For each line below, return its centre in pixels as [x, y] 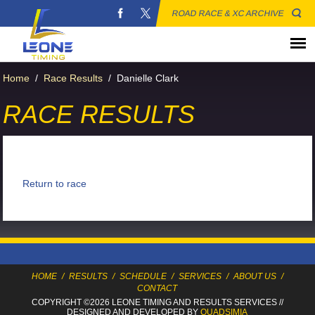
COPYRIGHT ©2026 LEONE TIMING [102, 303]
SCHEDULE [143, 277]
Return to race [55, 184]
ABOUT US [255, 277]
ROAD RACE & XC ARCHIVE [228, 13]
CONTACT [157, 289]
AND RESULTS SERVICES [225, 303]
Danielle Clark [148, 78]
